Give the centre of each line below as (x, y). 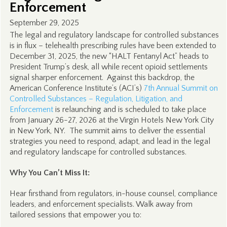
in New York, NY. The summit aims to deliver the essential (107, 131)
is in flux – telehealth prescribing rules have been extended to (113, 46)
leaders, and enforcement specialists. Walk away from (101, 204)
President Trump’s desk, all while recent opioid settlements (108, 67)
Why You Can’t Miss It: (49, 173)
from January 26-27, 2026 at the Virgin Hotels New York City (111, 120)
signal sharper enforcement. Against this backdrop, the (102, 78)
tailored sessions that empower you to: (75, 215)
